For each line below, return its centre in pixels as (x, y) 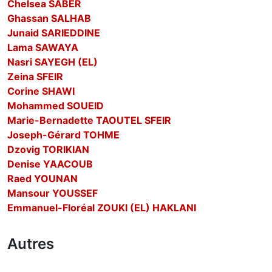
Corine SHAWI (41, 91)
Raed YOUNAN (42, 178)
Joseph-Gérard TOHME (63, 135)
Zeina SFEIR (35, 76)
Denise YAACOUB (50, 164)
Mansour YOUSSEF (53, 193)
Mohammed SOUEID (56, 106)
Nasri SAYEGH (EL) (53, 62)
